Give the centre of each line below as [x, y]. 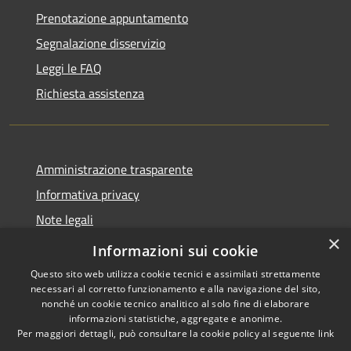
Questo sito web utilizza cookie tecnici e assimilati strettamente [175, 274]
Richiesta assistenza [90, 93]
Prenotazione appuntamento [112, 18]
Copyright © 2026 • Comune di [263, 323]
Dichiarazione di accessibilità [112, 244]
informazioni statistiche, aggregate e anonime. [175, 318]
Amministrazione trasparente [114, 169]
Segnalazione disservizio [101, 43]
